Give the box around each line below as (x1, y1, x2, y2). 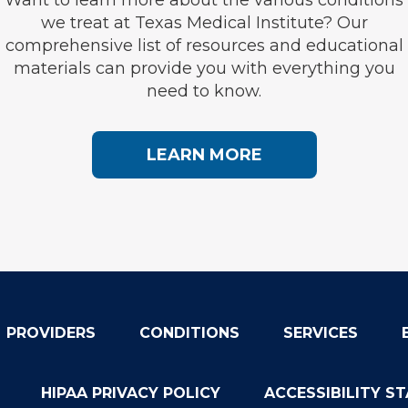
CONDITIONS (138, 323, 240, 342)
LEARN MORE (146, 144, 262, 165)
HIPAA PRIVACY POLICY (41, 383, 220, 402)
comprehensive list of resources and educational (5, 35, 403, 56)
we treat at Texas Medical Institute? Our (40, 12, 368, 33)
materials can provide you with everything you (13, 57, 395, 78)
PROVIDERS (5, 323, 96, 342)
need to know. (147, 80, 261, 101)
